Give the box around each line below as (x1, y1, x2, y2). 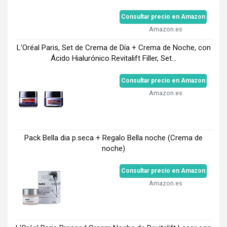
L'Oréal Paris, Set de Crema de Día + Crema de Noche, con (16, 43, 211, 52)
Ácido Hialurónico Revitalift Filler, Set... (51, 53, 176, 63)
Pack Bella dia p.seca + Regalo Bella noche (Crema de (24, 133, 203, 142)
